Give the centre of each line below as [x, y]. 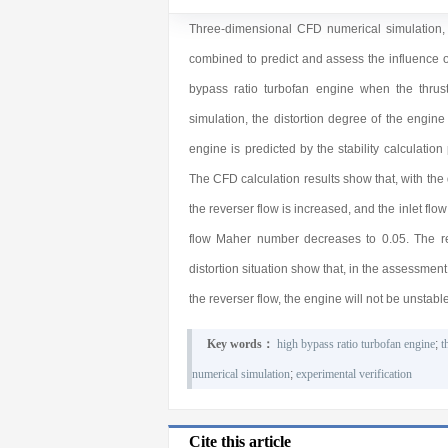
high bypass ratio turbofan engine [355, 344]
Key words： [240, 344]
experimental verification [353, 374]
